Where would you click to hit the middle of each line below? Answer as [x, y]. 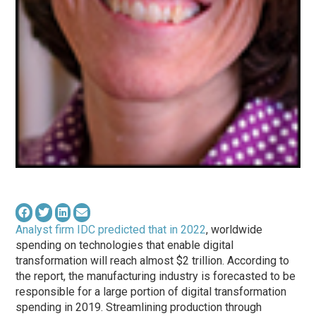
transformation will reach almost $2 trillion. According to [153, 261]
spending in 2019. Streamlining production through [139, 308]
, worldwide [235, 230]
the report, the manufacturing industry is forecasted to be [156, 276]
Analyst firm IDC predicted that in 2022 [111, 230]
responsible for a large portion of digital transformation [151, 292]
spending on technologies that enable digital [125, 245]
